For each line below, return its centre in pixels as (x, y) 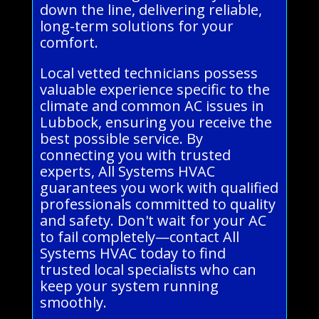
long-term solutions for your (136, 26)
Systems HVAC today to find (132, 253)
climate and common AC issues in (152, 105)
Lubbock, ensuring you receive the (156, 122)
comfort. (69, 42)
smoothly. (73, 302)
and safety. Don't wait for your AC (153, 220)
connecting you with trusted (135, 155)
